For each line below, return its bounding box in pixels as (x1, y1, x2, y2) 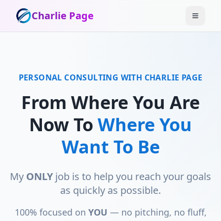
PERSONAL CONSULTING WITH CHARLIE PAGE (18, 72, 203, 83)
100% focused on (14, 206, 88, 218)
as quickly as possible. (60, 184, 161, 197)
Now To (29, 112, 93, 137)
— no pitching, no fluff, (107, 206, 207, 218)
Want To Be (61, 135, 160, 159)
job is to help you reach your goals (53, 170, 211, 183)
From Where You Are (21, 90, 200, 114)
